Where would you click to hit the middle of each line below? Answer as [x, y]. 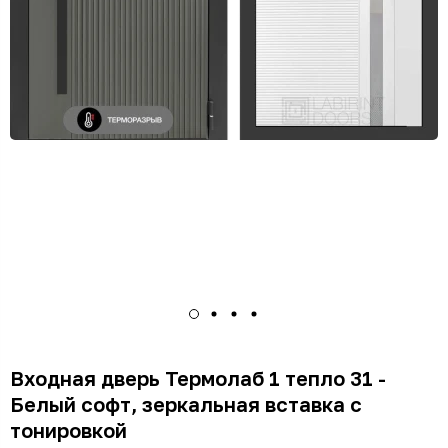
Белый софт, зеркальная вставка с [186, 403]
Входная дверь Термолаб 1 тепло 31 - [198, 377]
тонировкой [68, 429]
